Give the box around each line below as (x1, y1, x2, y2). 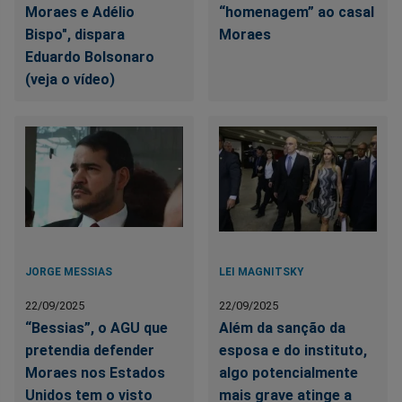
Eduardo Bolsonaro (25, 48, 154, 66)
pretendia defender (25, 342, 154, 360)
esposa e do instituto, (219, 342, 368, 360)
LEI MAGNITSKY (219, 266, 305, 279)
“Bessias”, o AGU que (25, 319, 168, 337)
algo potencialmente (219, 364, 359, 382)
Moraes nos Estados (25, 364, 165, 382)
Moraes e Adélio (25, 4, 135, 22)
